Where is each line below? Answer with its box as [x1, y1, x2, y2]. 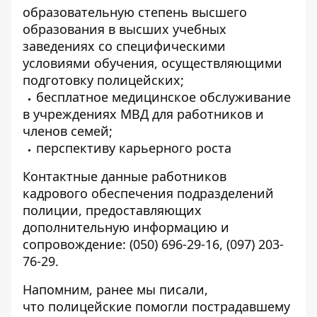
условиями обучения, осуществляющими [23, 54, 282, 71]
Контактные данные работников [23, 168, 226, 185]
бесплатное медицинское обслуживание [36, 88, 291, 105]
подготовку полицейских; [23, 71, 184, 88]
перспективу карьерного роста [36, 139, 231, 156]
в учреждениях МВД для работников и [23, 105, 264, 122]
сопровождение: [23, 236, 129, 253]
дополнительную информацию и [23, 219, 229, 236]
